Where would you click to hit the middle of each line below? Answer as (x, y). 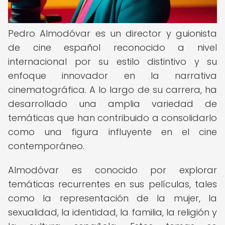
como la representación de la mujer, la (113, 198)
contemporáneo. (46, 146)
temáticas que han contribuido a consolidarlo (113, 118)
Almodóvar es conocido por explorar (113, 170)
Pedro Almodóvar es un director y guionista (113, 33)
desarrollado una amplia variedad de (113, 104)
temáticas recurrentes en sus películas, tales (113, 184)
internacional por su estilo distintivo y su (113, 62)
